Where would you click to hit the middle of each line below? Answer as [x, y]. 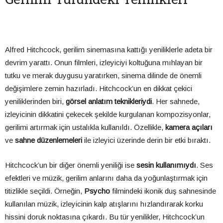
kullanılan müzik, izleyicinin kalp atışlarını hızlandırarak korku [104, 204]
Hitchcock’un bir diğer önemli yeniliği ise [71, 165]
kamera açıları [189, 127]
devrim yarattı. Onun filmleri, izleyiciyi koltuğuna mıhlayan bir [104, 63]
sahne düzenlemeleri [49, 140]
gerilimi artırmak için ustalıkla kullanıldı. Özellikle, [85, 127]
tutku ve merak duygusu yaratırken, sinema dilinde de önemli [103, 76]
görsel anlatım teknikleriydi [109, 102]
